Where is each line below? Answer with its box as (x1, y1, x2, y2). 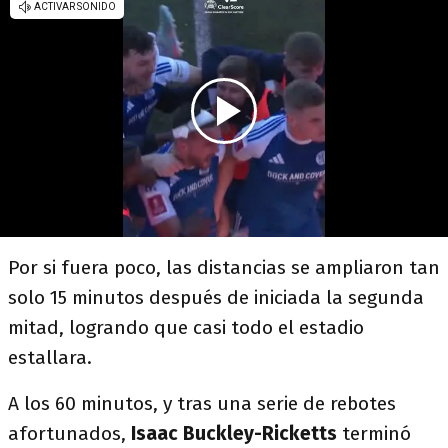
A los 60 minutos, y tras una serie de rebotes (8, 392, 396, 415)
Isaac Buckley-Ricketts (131, 422, 337, 445)
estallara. (8, 346, 92, 369)
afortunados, (8, 422, 131, 445)
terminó (337, 422, 411, 445)
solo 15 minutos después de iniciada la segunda (8, 286, 424, 309)
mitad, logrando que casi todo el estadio (8, 316, 364, 339)
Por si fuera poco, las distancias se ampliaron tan (8, 256, 440, 279)
